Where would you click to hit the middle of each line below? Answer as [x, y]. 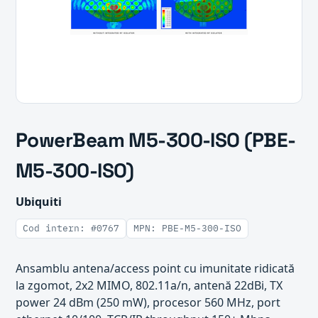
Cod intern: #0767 [71, 228]
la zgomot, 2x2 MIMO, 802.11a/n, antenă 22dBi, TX [149, 285]
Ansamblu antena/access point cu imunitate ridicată [155, 268]
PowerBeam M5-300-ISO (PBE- [156, 140]
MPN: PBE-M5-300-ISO [187, 228]
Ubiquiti [39, 202]
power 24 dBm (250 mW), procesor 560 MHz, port [148, 302]
